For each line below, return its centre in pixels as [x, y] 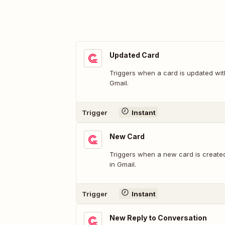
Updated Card [134, 55]
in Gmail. [123, 164]
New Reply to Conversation [158, 218]
